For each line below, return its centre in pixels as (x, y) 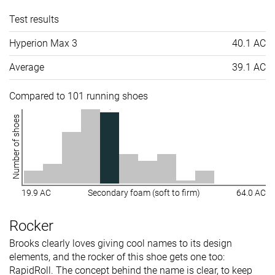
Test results (34, 19)
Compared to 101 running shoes (79, 96)
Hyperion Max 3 (43, 43)
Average (27, 67)
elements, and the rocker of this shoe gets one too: (117, 257)
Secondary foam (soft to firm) (144, 192)
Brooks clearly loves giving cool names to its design (121, 243)
